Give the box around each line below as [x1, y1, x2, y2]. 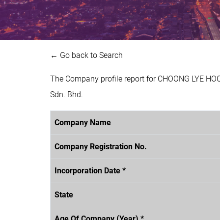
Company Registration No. [55, 141, 147, 151]
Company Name [55, 117, 111, 127]
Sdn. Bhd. [50, 89, 83, 99]
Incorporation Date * [55, 165, 126, 175]
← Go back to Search [50, 50, 123, 60]
